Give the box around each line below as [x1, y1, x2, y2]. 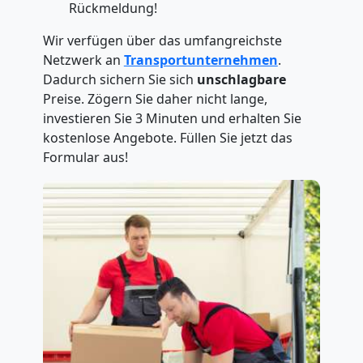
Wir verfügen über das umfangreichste [42, 32, 282, 49]
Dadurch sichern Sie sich [42, 70, 197, 88]
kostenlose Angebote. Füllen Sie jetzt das [42, 129, 293, 147]
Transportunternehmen [123, 51, 278, 69]
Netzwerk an [42, 51, 124, 69]
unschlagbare [196, 70, 286, 88]
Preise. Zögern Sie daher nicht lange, [42, 90, 267, 108]
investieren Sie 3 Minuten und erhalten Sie [42, 109, 301, 127]
